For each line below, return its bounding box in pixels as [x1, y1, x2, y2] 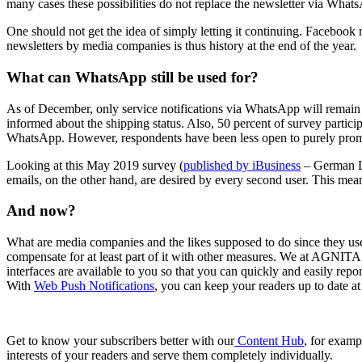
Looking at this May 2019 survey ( [6, 158, 183, 172]
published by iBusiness [183, 158, 301, 172]
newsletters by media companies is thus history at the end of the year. [6, 39, 356, 53]
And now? [6, 202, 76, 220]
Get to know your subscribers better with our [6, 334, 234, 348]
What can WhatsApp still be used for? [6, 68, 259, 86]
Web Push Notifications [34, 279, 154, 293]
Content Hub [234, 334, 304, 348]
